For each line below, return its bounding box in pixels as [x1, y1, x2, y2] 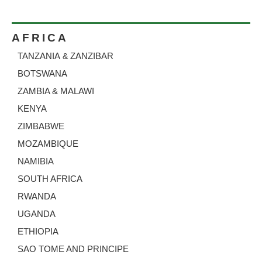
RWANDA [18, 191, 56, 201]
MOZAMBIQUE [18, 138, 78, 149]
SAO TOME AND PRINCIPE [18, 243, 129, 254]
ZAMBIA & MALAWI [18, 85, 94, 96]
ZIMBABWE [18, 120, 64, 131]
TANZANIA [18, 50, 60, 61]
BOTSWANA [18, 68, 67, 78]
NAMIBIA [18, 156, 54, 166]
